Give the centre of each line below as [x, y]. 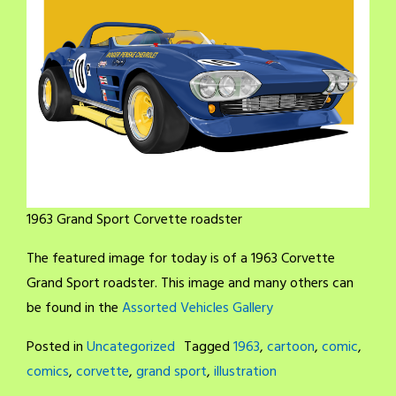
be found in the [74, 308]
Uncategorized [131, 347]
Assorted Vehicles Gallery [198, 308]
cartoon [291, 347]
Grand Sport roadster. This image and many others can [190, 283]
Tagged [209, 347]
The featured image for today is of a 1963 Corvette [181, 259]
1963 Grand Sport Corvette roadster [134, 220]
